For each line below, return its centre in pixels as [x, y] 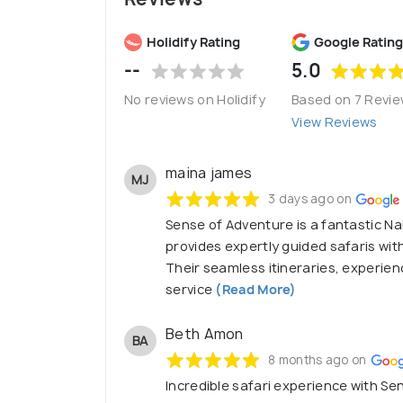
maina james [209, 173]
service [189, 290]
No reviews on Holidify [195, 100]
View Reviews [335, 122]
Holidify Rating [193, 42]
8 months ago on [318, 360]
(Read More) [255, 290]
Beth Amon [205, 334]
